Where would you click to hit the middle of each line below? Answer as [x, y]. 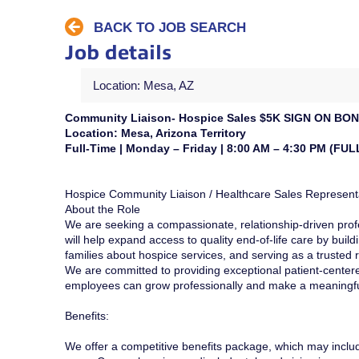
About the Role [102, 210]
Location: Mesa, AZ [143, 86]
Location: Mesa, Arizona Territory [155, 133]
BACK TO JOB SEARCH [169, 27]
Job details [118, 53]
